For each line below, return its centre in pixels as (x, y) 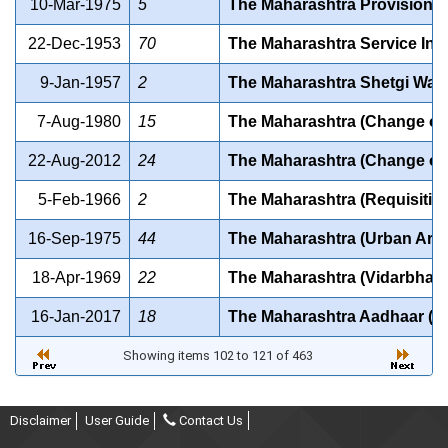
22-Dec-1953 (74, 44)
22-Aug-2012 (74, 161)
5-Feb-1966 (79, 200)
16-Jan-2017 (76, 317)
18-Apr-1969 (76, 278)
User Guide (117, 421)
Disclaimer (40, 421)
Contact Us (209, 421)
